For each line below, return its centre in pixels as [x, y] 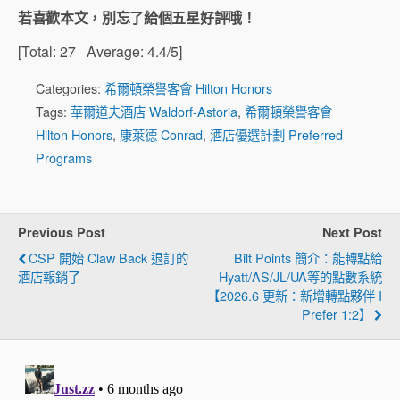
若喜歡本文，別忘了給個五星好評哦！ [137, 17]
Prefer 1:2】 [337, 313]
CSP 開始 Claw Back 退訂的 [108, 257]
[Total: [39, 51]
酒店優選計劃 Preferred [276, 134]
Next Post [352, 232]
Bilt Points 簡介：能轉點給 [308, 257]
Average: [112, 51]
